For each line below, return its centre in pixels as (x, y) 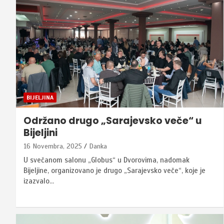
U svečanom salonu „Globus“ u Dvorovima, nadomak (106, 160)
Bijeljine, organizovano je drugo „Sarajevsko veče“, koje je (114, 170)
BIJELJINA (40, 97)
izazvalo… (39, 181)
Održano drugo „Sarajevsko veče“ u (112, 120)
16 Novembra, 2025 (53, 146)
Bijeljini (41, 132)
